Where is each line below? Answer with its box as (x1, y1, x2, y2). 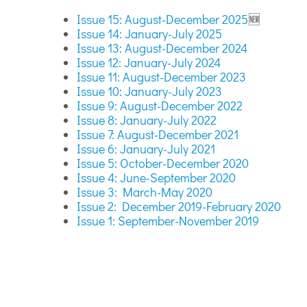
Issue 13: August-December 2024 (77, 40, 247, 56)
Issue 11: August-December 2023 (77, 69, 246, 85)
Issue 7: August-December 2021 (77, 126, 238, 143)
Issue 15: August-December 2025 (77, 11, 248, 27)
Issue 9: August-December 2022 (77, 97, 243, 114)
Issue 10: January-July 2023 (77, 83, 222, 99)
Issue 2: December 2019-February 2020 (77, 198, 281, 214)
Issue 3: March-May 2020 (77, 184, 212, 200)
